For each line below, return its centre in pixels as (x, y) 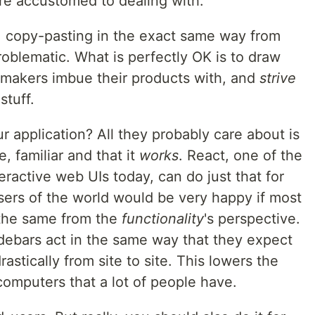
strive (278, 78)
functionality (163, 219)
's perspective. (252, 219)
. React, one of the (240, 156)
